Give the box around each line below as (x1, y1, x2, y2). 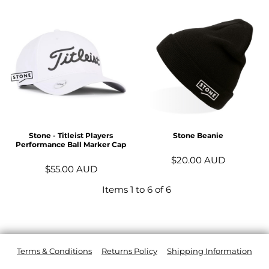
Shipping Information (167, 246, 252, 256)
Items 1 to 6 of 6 (102, 184, 172, 196)
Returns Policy (101, 246, 157, 256)
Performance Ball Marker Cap (16, 140, 127, 150)
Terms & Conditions (17, 246, 92, 256)
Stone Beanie (172, 131, 223, 141)
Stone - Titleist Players (29, 131, 113, 141)
